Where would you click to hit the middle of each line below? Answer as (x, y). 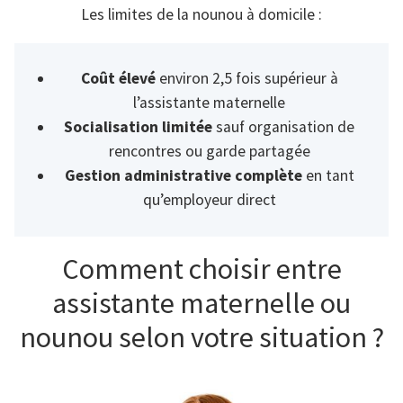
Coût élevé (118, 79)
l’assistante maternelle (210, 103)
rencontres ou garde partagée (209, 152)
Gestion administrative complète (183, 176)
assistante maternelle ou (201, 304)
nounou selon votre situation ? (201, 338)
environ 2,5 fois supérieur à (246, 79)
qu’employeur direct (209, 200)
